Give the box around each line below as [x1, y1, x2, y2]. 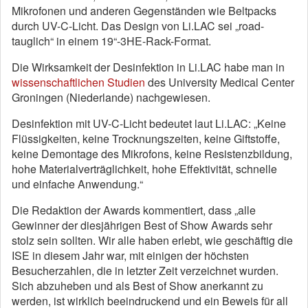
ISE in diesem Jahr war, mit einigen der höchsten [12, 247, 249, 263]
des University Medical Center [145, 74, 294, 90]
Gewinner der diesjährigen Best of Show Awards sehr [12, 217, 272, 233]
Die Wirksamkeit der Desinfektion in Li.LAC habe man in [12, 58, 285, 75]
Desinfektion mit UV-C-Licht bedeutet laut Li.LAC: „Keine [12, 115, 286, 131]
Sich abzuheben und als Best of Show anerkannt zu [12, 277, 263, 294]
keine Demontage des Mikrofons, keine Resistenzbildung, [12, 145, 292, 162]
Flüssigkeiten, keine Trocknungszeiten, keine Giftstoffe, [12, 130, 280, 146]
